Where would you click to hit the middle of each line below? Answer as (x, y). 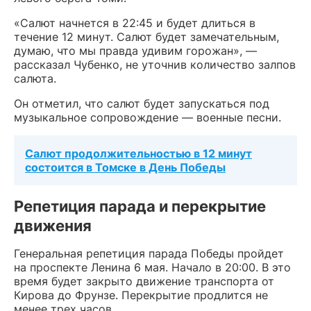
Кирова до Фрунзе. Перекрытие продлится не (141, 295)
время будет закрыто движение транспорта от (144, 281)
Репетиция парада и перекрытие (140, 206)
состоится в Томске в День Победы (125, 167)
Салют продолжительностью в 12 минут (138, 153)
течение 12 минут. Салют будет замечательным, (146, 37)
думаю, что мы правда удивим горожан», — (135, 51)
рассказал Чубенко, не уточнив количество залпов (155, 65)
